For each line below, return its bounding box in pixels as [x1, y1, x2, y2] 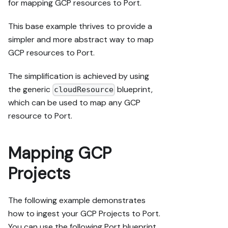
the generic [8, 83, 52, 95]
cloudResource [54, 85, 114, 95]
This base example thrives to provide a [8, 20, 152, 32]
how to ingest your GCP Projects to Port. [8, 208, 160, 219]
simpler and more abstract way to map [8, 34, 154, 45]
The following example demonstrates [8, 195, 146, 206]
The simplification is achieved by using [8, 70, 149, 81]
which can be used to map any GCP [8, 97, 140, 108]
